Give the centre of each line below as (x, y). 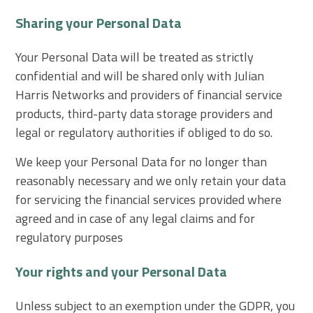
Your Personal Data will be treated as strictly (135, 57)
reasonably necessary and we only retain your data (151, 180)
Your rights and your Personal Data (122, 271)
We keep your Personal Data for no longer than (141, 161)
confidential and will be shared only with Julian (140, 75)
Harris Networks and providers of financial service (149, 94)
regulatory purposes (70, 237)
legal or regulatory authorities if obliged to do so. (144, 132)
